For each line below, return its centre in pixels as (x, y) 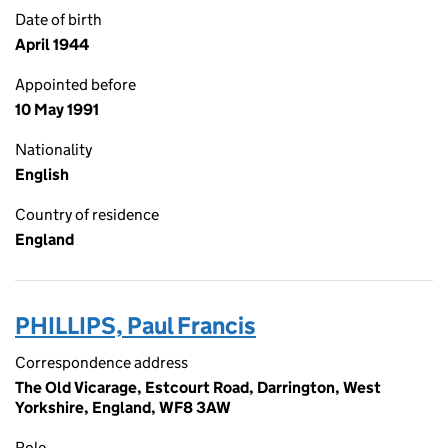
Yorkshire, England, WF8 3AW (123, 407)
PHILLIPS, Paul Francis (135, 325)
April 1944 (52, 44)
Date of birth (58, 19)
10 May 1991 (57, 109)
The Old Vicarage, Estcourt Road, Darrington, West (198, 387)
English (42, 174)
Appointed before (75, 84)
